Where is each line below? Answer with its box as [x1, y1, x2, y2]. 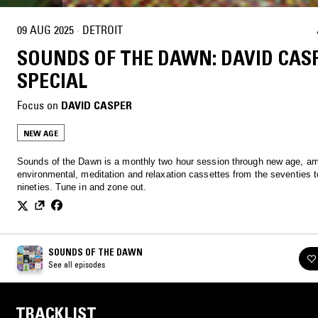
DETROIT [82, 22, 123, 37]
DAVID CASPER [61, 98, 132, 113]
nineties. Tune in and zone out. [17, 182, 147, 193]
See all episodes [48, 259, 105, 270]
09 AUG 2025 [17, 22, 74, 37]
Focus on [17, 98, 58, 113]
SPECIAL [17, 69, 87, 94]
